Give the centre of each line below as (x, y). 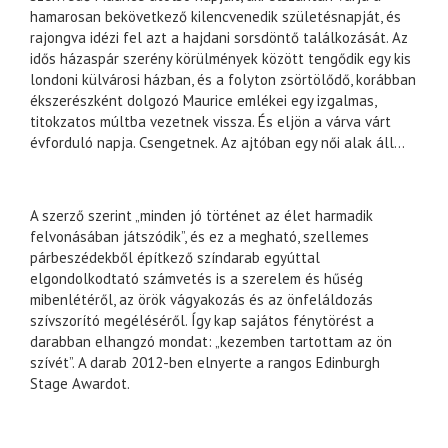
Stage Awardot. (80, 384)
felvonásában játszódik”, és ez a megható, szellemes (199, 237)
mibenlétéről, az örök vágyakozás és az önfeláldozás (201, 300)
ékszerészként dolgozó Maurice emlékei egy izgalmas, (203, 101)
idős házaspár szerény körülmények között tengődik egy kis (220, 59)
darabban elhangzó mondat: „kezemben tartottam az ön (211, 342)
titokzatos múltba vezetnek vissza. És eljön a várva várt (210, 122)
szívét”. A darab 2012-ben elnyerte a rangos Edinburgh (205, 363)
